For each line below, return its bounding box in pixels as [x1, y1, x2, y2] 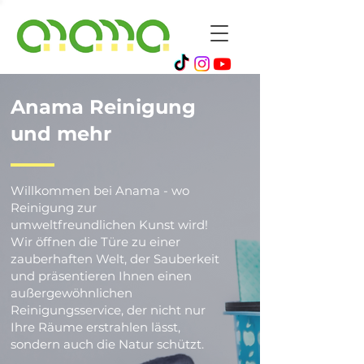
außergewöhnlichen [11, 285, 132, 301]
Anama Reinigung [11, 95, 196, 119]
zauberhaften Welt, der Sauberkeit [11, 251, 219, 266]
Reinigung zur [11, 200, 97, 215]
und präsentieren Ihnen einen [11, 268, 192, 284]
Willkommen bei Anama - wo [11, 183, 189, 198]
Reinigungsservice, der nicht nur [11, 302, 206, 318]
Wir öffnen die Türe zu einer [11, 234, 180, 249]
